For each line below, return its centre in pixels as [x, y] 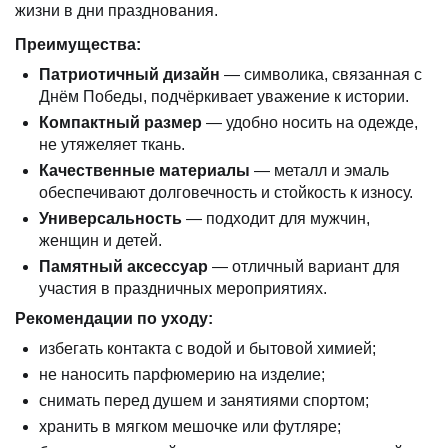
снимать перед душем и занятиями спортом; [204, 400]
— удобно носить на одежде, [310, 122]
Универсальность [110, 218]
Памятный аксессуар [123, 266]
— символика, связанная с [321, 74]
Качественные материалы [144, 170]
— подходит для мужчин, [276, 218]
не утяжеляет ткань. [112, 144]
